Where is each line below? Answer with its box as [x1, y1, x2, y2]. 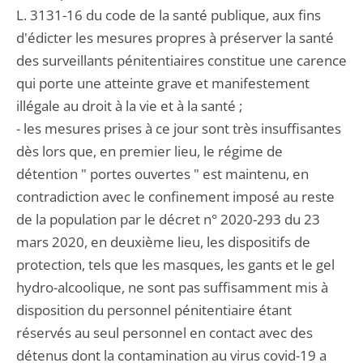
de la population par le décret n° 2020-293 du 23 [16, 210, 320, 228]
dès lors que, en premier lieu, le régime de [16, 142, 283, 160]
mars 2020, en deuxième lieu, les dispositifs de [16, 233, 310, 251]
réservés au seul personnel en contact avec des [16, 323, 313, 342]
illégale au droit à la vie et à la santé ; [16, 96, 242, 115]
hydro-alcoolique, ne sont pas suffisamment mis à [16, 278, 328, 297]
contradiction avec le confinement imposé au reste [16, 187, 335, 206]
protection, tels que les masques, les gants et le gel [16, 255, 335, 274]
